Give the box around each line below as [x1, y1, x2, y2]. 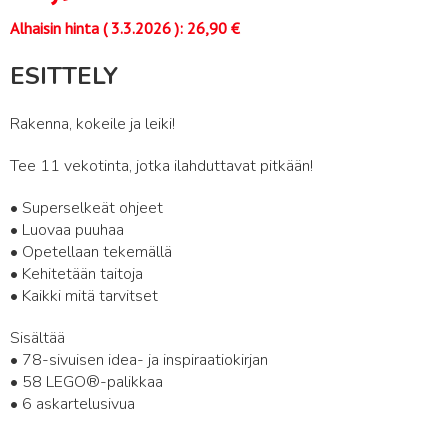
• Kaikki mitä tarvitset [10, 285, 158, 307]
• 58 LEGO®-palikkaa [10, 371, 163, 393]
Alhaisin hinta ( [10, 18, 107, 38]
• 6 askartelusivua [10, 393, 135, 415]
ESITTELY [10, 60, 118, 92]
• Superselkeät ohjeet [10, 197, 163, 219]
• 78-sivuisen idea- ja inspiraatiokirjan [10, 349, 268, 371]
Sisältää [10, 327, 65, 349]
